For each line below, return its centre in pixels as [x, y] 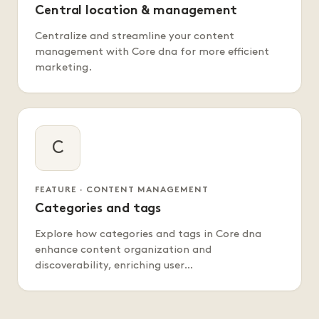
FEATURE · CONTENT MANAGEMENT [122, 190]
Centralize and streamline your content [135, 37]
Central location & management [136, 11]
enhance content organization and [123, 250]
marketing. [63, 68]
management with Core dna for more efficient [152, 52]
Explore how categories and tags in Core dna [148, 235]
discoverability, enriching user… [114, 266]
